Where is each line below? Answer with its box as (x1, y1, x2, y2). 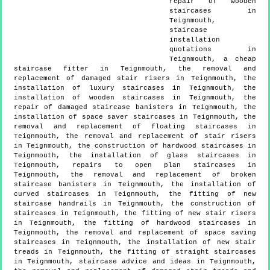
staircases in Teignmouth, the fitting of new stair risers (14, 209, 256, 217)
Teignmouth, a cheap (169, 55, 256, 63)
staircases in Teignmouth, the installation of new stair (14, 238, 256, 246)
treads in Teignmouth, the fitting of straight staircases (14, 248, 256, 256)
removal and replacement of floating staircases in (14, 122, 256, 130)
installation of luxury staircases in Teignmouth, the (14, 84, 256, 92)
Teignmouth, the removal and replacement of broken (14, 171, 256, 178)
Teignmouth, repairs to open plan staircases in (14, 161, 256, 169)
